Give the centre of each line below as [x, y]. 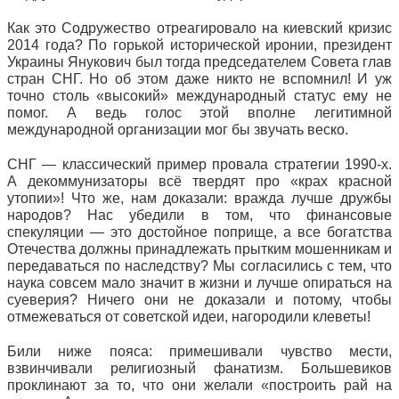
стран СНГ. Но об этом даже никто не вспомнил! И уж [199, 79]
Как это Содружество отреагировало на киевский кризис [199, 28]
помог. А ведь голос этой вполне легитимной [199, 113]
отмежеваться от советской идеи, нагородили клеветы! [189, 317]
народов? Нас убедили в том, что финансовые [199, 215]
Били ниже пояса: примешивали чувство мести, [199, 351]
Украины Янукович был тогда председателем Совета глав [199, 62]
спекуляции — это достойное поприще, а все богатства [199, 232]
